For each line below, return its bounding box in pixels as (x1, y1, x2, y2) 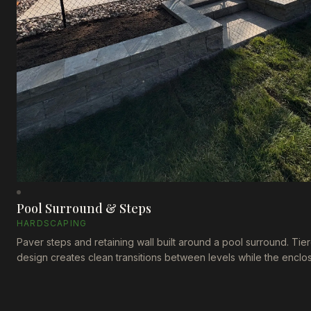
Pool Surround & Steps (17, 200, 151, 217)
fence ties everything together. (17, 267, 158, 279)
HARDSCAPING (17, 218, 87, 229)
